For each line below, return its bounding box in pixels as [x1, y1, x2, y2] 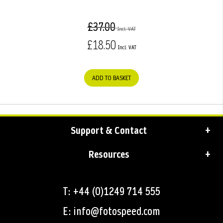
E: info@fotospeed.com [63, 204, 160, 219]
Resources [88, 147, 129, 162]
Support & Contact [71, 123, 147, 138]
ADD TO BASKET [92, 73, 131, 83]
